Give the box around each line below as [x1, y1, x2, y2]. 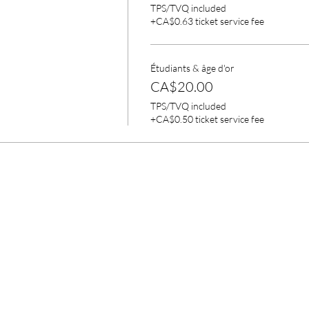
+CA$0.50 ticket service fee [150, 112, 264, 125]
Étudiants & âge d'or [150, 61, 235, 74]
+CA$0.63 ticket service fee [150, 14, 264, 27]
